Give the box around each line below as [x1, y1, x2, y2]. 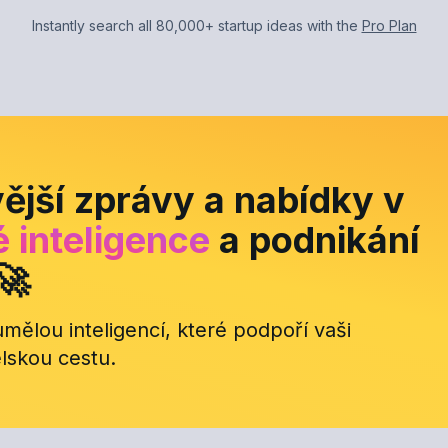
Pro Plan [361, 16, 417, 34]
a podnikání [210, 217, 420, 262]
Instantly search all [31, 16, 156, 34]
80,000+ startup [155, 16, 263, 34]
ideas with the [262, 16, 362, 34]
